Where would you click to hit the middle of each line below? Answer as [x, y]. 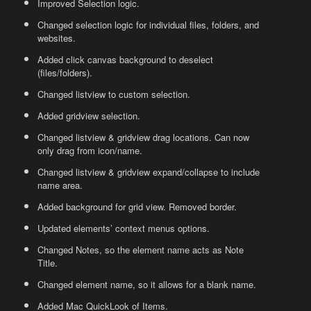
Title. [48, 263]
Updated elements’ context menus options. [124, 228]
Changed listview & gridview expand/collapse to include [149, 172]
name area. [60, 185]
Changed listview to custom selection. [114, 94]
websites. [57, 38]
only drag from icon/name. [90, 151]
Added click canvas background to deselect [126, 60]
